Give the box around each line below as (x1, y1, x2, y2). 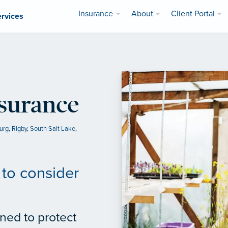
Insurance (78, 9, 113, 19)
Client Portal (170, 9, 215, 19)
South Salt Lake (30, 125, 75, 133)
